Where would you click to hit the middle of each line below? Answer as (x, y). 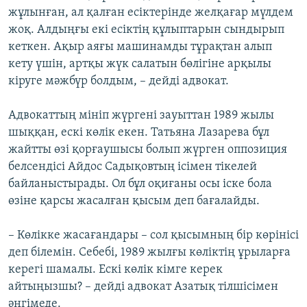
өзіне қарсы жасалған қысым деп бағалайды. (134, 201)
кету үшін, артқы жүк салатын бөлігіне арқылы (140, 64)
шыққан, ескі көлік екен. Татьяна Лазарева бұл (139, 133)
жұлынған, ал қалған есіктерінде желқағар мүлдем (151, 13)
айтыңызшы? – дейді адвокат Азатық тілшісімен (143, 287)
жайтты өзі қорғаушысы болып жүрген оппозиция (148, 150)
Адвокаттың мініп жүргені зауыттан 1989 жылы (141, 116)
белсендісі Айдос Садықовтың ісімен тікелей (133, 167)
